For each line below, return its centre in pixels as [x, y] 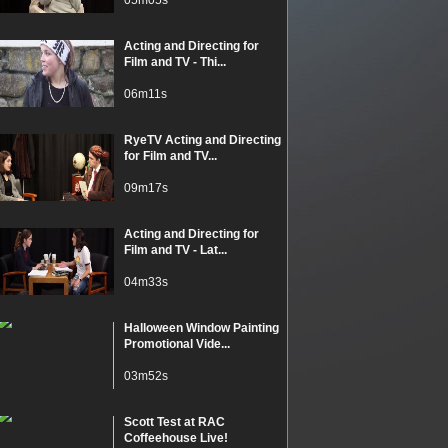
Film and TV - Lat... [175, 250]
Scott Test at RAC [174, 422]
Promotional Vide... [177, 344]
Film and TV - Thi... [175, 62]
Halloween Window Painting [201, 328]
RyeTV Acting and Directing [202, 140]
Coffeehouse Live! [176, 438]
